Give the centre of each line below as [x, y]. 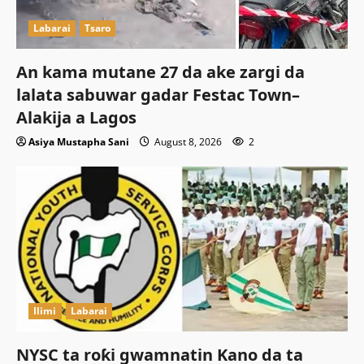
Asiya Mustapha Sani [79, 142]
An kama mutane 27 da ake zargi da [160, 72]
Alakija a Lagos [76, 118]
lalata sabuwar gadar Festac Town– [158, 95]
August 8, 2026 [188, 142]
